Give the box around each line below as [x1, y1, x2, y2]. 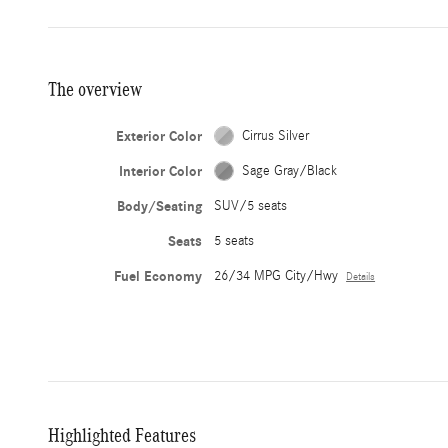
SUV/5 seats [214, 197, 288, 214]
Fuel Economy [114, 267, 203, 285]
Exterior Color [116, 127, 203, 145]
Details [346, 270, 376, 283]
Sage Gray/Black [242, 162, 338, 179]
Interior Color [119, 162, 203, 180]
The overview [48, 77, 142, 100]
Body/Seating [117, 197, 203, 215]
